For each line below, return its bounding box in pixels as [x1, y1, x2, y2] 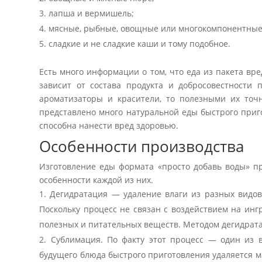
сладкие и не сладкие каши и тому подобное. [49, 37, 231, 49]
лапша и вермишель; [49, 7, 135, 19]
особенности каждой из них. [39, 174, 154, 185]
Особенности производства [39, 135, 244, 157]
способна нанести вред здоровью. [39, 119, 179, 131]
